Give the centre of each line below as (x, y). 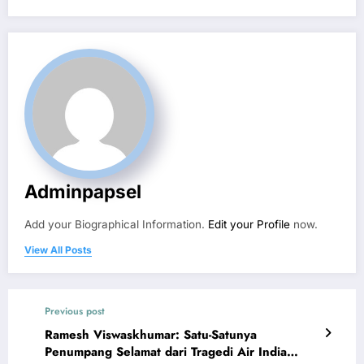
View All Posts (58, 250)
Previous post (75, 312)
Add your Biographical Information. (116, 225)
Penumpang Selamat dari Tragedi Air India (166, 352)
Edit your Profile (249, 225)
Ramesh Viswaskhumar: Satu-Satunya (151, 335)
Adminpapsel (83, 192)
